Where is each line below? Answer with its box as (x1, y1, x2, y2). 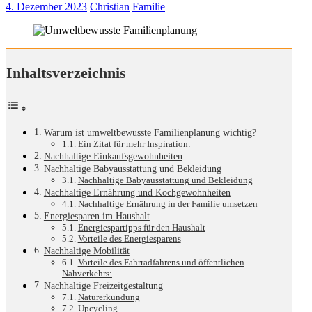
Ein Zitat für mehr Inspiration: (77, 138, 191, 149)
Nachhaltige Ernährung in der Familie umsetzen (77, 198, 258, 209)
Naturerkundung (77, 291, 140, 302)
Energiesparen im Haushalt (43, 210, 150, 221)
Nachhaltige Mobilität (43, 244, 130, 256)
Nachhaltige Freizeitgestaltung (43, 279, 163, 291)
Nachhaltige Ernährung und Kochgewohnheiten (43, 186, 231, 198)
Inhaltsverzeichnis (6, 64, 126, 82)
